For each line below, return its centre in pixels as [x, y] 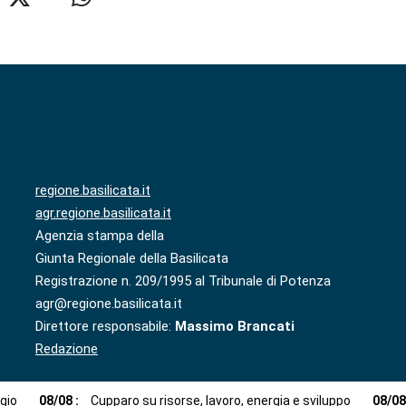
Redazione [67, 349]
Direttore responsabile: [105, 327]
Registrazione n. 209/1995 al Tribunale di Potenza [183, 281]
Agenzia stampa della [100, 236]
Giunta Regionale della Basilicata [132, 259]
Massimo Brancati [235, 327]
